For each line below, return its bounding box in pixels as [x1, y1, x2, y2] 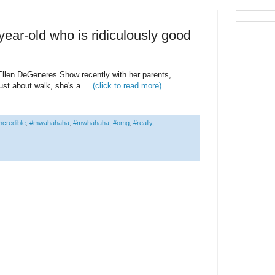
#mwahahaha [29, 119, 69, 127]
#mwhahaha [73, 119, 109, 127]
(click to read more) [93, 81, 161, 91]
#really [133, 119, 152, 127]
